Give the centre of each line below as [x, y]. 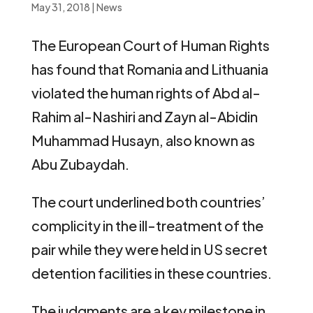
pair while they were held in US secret [149, 249]
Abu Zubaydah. [80, 163]
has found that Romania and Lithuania [150, 68]
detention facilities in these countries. [151, 272]
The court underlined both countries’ [148, 201]
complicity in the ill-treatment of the [147, 225]
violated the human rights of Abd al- [146, 92]
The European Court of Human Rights [150, 45]
